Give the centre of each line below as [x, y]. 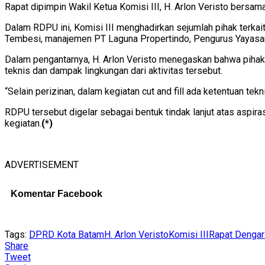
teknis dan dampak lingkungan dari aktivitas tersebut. [114, 70]
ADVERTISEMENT [42, 164]
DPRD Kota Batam [67, 235]
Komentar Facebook [56, 193]
